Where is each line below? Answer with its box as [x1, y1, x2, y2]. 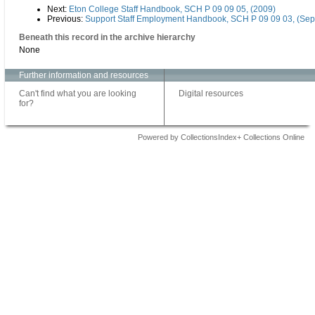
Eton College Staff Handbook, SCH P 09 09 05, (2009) [69, 4, 276, 15]
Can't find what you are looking [19, 89, 136, 99]
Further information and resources [19, 70, 148, 81]
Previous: [47, 14, 85, 25]
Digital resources [179, 89, 243, 99]
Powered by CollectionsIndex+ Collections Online [138, 133, 304, 142]
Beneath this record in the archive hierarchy [19, 32, 195, 43]
